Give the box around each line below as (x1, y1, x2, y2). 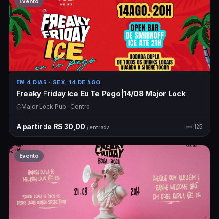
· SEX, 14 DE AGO (47, 79, 101, 86)
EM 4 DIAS (16, 79, 47, 86)
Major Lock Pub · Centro (21, 103, 90, 110)
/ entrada (86, 124, 110, 131)
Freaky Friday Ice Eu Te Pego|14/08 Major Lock (16, 89, 186, 99)
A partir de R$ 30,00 (16, 122, 87, 131)
